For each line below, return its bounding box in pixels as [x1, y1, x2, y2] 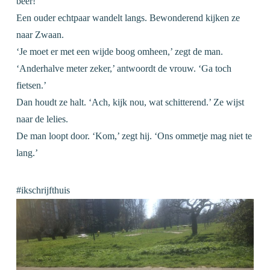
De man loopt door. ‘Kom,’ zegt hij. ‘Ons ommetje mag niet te [16, 131, 252, 141]
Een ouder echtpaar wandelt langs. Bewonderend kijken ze [16, 13, 240, 23]
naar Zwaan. [16, 30, 64, 40]
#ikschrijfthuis [16, 185, 70, 196]
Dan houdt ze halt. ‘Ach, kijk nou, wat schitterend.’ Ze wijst [16, 97, 244, 107]
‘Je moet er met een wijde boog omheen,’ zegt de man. [16, 46, 223, 57]
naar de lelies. [16, 114, 68, 124]
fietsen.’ [16, 80, 46, 90]
